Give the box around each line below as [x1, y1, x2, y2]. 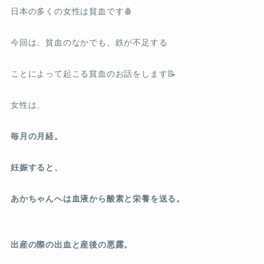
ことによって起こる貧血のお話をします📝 [10, 68, 177, 78]
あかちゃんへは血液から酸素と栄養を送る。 [10, 193, 186, 203]
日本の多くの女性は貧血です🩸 [10, 6, 133, 16]
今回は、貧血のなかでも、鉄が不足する [10, 37, 168, 47]
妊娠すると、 [10, 162, 63, 172]
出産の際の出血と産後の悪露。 [10, 239, 133, 249]
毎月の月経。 [10, 131, 63, 141]
